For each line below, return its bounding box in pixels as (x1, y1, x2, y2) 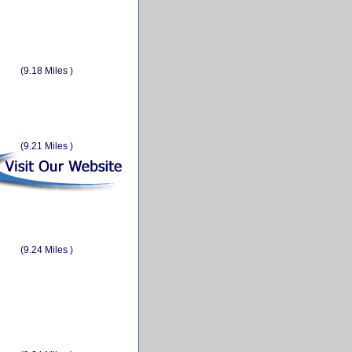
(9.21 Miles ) (20, 140, 73, 152)
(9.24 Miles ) (20, 244, 73, 255)
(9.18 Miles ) (20, 64, 73, 76)
